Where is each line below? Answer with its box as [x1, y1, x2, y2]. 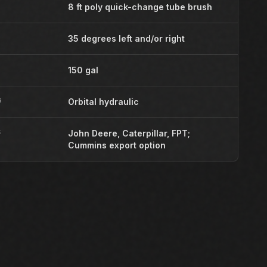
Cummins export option [67, 140, 166, 150]
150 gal [67, 65, 98, 75]
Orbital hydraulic [67, 97, 139, 107]
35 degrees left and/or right [67, 33, 185, 44]
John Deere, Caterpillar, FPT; [67, 128, 190, 138]
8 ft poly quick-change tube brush [67, 2, 212, 12]
